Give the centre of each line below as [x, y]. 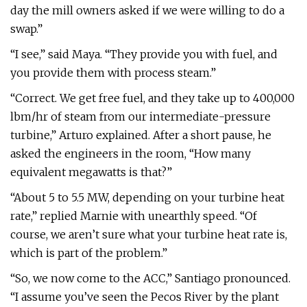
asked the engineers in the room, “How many [131, 153]
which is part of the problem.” [89, 253]
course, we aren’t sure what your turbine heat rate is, [149, 234]
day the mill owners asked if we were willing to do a [147, 10]
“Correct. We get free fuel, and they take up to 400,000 [152, 98]
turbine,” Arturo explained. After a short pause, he [141, 135]
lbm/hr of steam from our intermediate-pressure [140, 116]
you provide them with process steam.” [113, 73]
